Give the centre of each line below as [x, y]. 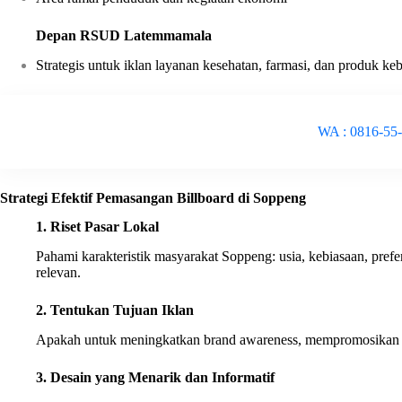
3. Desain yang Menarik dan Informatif [155, 377]
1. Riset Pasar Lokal [97, 227]
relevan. [58, 273]
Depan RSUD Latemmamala [124, 35]
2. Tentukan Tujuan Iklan [115, 310]
